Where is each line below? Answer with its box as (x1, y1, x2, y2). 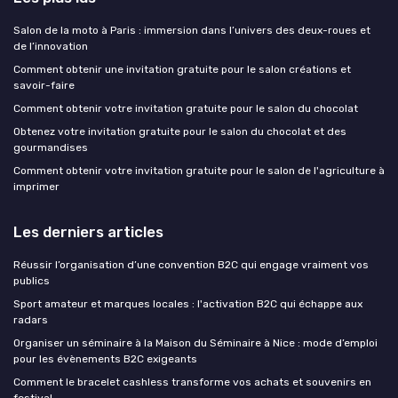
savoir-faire (13, 79, 75, 92)
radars (13, 314, 48, 326)
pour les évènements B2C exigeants (13, 353, 197, 365)
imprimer (13, 180, 60, 193)
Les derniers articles (13, 223, 163, 241)
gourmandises (13, 141, 88, 154)
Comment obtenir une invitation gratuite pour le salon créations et (13, 63, 351, 76)
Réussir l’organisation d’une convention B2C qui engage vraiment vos (13, 259, 369, 271)
